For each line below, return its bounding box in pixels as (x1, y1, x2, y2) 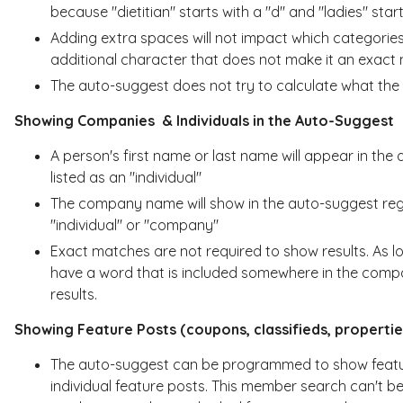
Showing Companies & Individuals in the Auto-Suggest (13, 111, 394, 130)
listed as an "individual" (49, 167, 201, 186)
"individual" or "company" (49, 215, 219, 234)
